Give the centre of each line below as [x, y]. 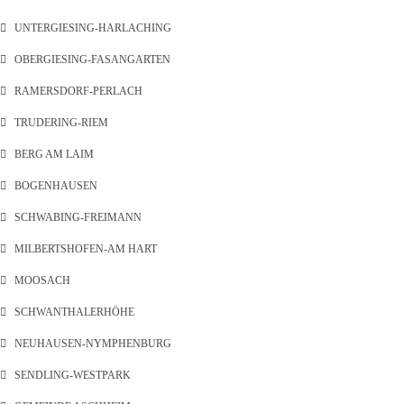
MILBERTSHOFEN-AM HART [86, 249]
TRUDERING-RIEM [61, 123]
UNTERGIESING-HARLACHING [93, 28]
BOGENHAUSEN [56, 186]
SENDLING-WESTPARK [73, 375]
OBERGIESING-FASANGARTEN [92, 60]
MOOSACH [42, 280]
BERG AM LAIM [54, 154]
